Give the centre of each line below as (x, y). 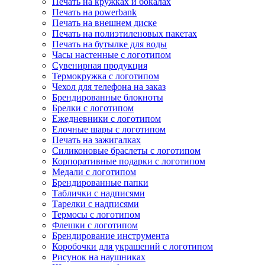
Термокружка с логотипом (106, 76)
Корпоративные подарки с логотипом (129, 161)
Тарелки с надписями (96, 204)
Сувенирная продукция (100, 65)
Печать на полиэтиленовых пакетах (125, 33)
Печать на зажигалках (96, 140)
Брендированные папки (100, 182)
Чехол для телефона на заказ (109, 87)
